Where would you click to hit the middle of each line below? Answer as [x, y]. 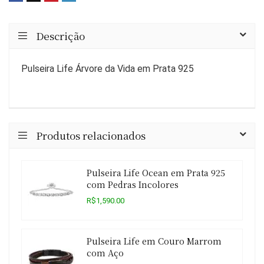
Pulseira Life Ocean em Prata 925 [156, 173]
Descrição [60, 36]
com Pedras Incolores [133, 184]
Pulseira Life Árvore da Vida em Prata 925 [108, 69]
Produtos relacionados [91, 136]
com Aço [105, 253]
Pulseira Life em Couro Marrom [154, 241]
